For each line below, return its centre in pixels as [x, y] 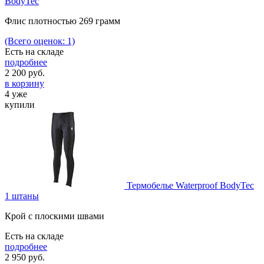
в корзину [24, 83]
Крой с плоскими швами [55, 216]
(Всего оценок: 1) [40, 41]
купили [20, 104]
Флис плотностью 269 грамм [62, 21]
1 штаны [22, 196]
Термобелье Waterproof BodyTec [190, 185]
